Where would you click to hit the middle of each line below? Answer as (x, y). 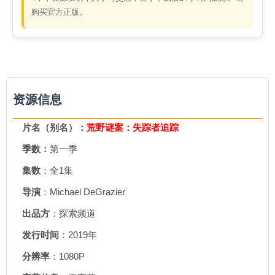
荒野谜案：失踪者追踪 (133, 127)
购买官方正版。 (59, 12)
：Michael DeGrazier (83, 192)
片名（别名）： (54, 127)
